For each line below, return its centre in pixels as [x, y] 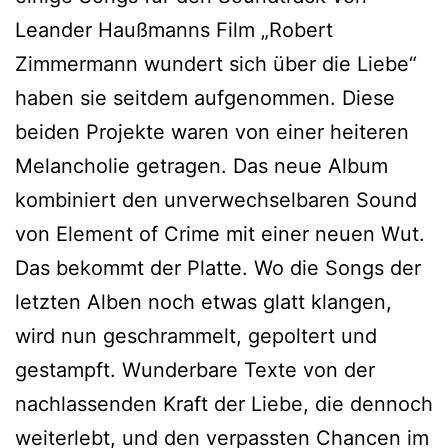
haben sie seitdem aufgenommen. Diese [205, 97]
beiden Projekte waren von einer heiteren [212, 131]
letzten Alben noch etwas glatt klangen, [203, 301]
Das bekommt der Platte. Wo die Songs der [218, 267]
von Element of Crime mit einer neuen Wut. [220, 233]
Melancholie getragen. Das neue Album [201, 165]
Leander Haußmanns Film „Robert [174, 29]
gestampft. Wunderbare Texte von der [195, 369]
